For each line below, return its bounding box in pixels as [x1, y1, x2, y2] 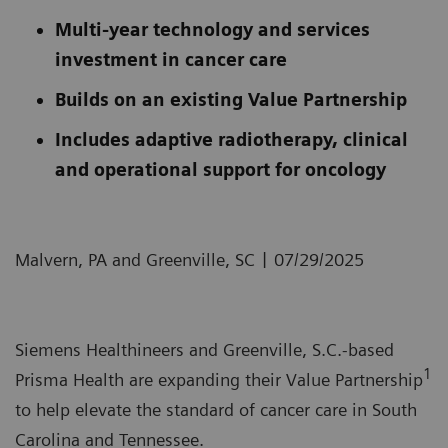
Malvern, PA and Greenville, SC [15, 249, 255, 270]
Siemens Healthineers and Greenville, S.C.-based [15, 339, 394, 360]
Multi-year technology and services [55, 19, 370, 40]
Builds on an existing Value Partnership [55, 89, 407, 110]
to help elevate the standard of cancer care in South [15, 399, 417, 420]
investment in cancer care [55, 49, 287, 70]
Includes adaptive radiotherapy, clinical [55, 129, 408, 150]
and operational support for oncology [55, 159, 386, 180]
